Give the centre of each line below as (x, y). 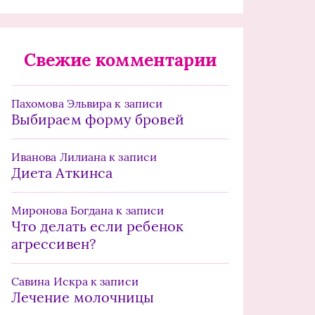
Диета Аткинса (62, 173)
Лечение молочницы (83, 297)
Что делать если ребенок (97, 226)
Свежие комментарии (120, 60)
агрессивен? (53, 244)
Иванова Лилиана (59, 157)
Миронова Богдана (63, 210)
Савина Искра (50, 281)
